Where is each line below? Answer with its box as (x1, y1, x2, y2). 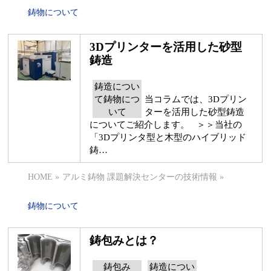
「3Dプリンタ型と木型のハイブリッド (90, 132, 247, 142)
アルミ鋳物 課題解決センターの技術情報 (62, 172, 218, 181)
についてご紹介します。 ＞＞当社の (90, 119, 243, 129)
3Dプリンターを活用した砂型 (90, 41, 243, 53)
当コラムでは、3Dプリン (145, 94, 247, 104)
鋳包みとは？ (90, 234, 159, 247)
